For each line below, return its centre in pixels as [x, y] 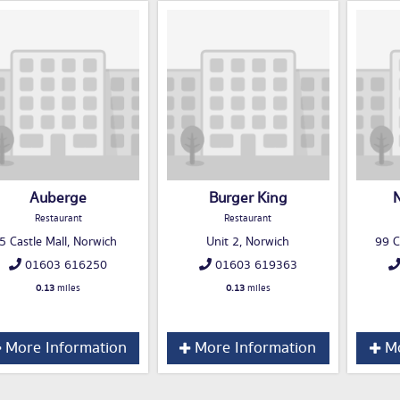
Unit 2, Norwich [248, 242]
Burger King [248, 199]
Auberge [58, 199]
